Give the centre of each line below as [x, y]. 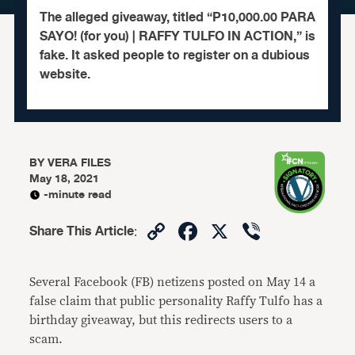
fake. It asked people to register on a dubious [174, 55]
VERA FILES [80, 163]
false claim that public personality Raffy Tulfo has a [176, 301]
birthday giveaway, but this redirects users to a [161, 320]
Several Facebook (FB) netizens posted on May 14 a [173, 282]
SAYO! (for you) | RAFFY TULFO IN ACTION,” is [177, 36]
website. [65, 74]
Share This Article [82, 231]
